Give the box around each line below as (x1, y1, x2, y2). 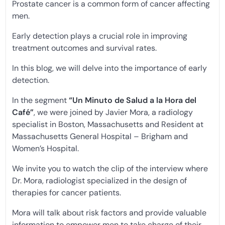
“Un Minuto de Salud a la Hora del (69, 95, 196, 105)
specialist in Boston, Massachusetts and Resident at (12, 119, 203, 130)
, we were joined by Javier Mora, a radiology (34, 107, 193, 118)
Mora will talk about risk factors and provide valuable (12, 207, 206, 218)
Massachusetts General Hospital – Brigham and (12, 131, 188, 142)
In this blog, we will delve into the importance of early (12, 63, 207, 73)
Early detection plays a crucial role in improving (12, 31, 187, 41)
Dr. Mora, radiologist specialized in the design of (12, 175, 187, 186)
